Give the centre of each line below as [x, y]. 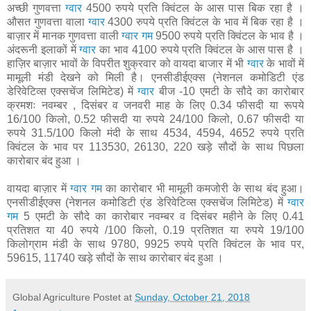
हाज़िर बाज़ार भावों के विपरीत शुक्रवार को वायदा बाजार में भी [127, 63]
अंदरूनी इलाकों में [43, 49]
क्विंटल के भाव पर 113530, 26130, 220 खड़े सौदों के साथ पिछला [155, 146]
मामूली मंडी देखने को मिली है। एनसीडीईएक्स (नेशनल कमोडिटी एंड [155, 77]
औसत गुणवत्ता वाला [48, 22]
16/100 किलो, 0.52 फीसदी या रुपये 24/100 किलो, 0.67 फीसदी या [155, 119]
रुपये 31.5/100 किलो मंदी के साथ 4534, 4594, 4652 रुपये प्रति [155, 133]
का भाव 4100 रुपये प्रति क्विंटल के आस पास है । [202, 49]
